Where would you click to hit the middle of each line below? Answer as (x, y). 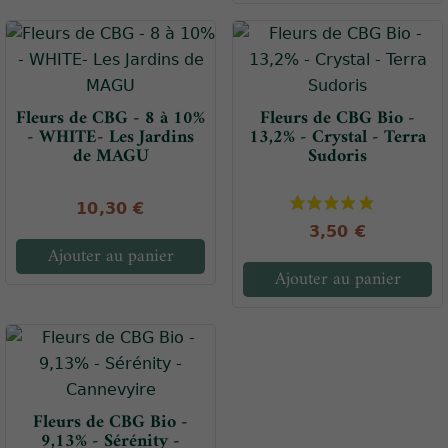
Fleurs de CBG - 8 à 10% (110, 119)
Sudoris (337, 157)
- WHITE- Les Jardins (110, 138)
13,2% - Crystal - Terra (337, 138)
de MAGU (110, 157)
